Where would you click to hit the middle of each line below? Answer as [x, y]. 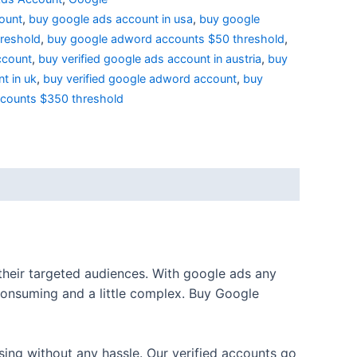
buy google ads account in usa [111, 18]
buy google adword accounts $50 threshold [166, 38]
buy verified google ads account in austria [150, 58]
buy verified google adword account [140, 78]
